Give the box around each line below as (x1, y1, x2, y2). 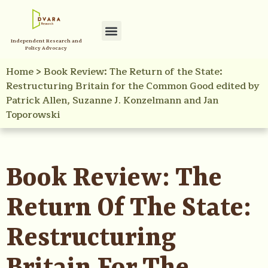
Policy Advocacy (25, 45, 68, 52)
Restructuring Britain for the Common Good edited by (6, 78, 259, 95)
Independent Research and (10, 38, 82, 45)
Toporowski (6, 107, 60, 123)
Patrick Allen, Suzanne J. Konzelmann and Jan (6, 93, 218, 109)
